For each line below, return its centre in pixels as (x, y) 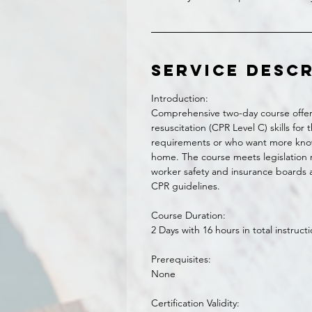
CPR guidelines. (186, 186)
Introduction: (180, 98)
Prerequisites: (181, 259)
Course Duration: (188, 215)
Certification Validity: (195, 303)
